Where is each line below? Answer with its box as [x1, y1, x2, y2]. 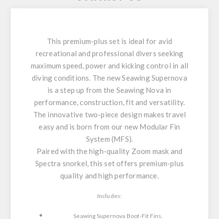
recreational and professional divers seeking [35, 49, 184, 58]
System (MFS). [86, 134, 133, 144]
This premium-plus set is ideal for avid [46, 37, 173, 46]
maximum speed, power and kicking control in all [30, 61, 189, 70]
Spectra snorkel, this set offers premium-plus [35, 159, 184, 168]
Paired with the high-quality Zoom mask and [36, 147, 183, 156]
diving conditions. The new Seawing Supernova [32, 73, 187, 83]
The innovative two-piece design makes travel [33, 110, 186, 119]
